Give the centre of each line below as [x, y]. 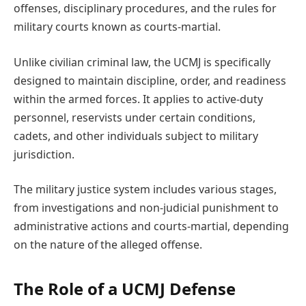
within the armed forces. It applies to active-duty [138, 99]
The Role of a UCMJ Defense [125, 288]
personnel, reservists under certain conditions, [135, 117]
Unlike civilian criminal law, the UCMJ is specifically [142, 62]
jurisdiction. [44, 154]
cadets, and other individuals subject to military [136, 136]
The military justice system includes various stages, [145, 190]
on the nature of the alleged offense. [108, 245]
